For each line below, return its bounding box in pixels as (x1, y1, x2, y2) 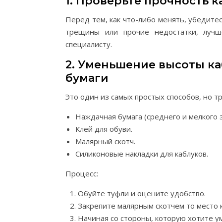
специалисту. (65, 39, 112, 49)
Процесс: (65, 168, 98, 178)
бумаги (65, 71, 109, 85)
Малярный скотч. (75, 136, 135, 146)
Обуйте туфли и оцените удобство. (78, 188, 206, 198)
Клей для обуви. (75, 124, 132, 134)
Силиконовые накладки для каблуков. (75, 149, 208, 159)
